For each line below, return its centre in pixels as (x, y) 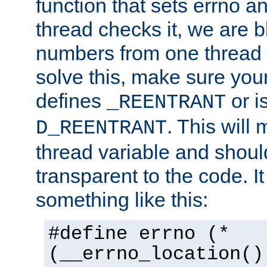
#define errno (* (139, 235)
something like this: (122, 200)
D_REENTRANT (101, 128)
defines (71, 101)
